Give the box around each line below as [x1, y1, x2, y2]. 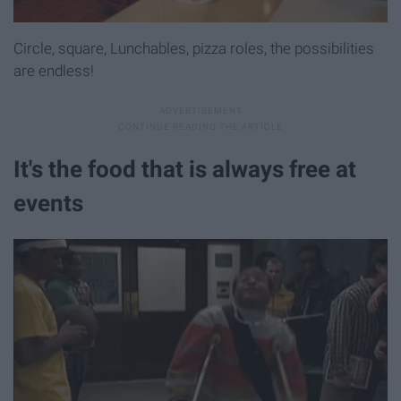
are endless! [13, 61, 94, 80]
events [13, 190, 83, 218]
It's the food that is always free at [13, 156, 356, 183]
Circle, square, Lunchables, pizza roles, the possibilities [13, 38, 374, 57]
